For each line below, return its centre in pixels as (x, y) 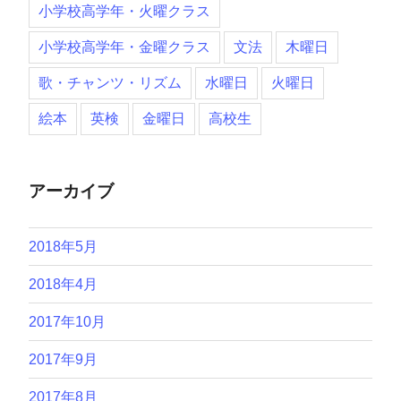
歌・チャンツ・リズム (110, 82)
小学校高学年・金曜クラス (124, 47)
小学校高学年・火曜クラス (124, 11)
